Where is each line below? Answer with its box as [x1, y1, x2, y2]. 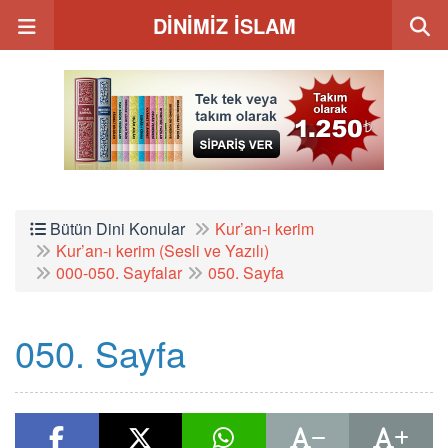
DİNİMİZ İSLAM [152, 11, 296, 40]
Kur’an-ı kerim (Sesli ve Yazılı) [56, 239, 269, 262]
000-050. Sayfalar [56, 261, 182, 284]
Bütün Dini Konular [46, 217, 185, 240]
